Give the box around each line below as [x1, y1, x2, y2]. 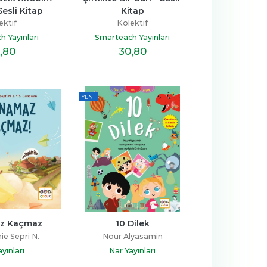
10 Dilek [115, 218, 150, 229]
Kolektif [117, 18, 148, 28]
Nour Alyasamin [102, 231, 163, 241]
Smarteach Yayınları [95, 32, 170, 42]
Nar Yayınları [109, 246, 156, 255]
